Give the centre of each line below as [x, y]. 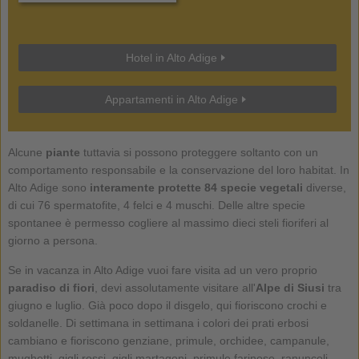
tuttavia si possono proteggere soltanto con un [199, 152]
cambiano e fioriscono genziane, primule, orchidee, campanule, [168, 340]
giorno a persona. [52, 240]
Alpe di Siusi [290, 287]
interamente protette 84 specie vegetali [196, 187]
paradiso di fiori [51, 287]
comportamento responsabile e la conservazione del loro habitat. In [178, 169]
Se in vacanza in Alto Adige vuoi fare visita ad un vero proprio [162, 270]
